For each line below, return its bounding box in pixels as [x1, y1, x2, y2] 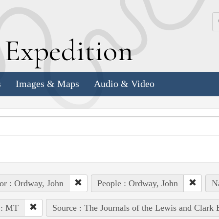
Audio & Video [94, 78, 154, 89]
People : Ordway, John [97, 178, 178, 188]
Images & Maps [16, 78, 79, 89]
